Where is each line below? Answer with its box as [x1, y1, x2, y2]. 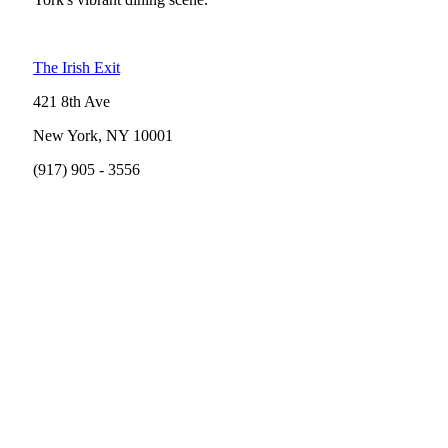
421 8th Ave [33, 92, 110, 110]
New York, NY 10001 [33, 126, 173, 144]
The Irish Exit [33, 58, 120, 76]
